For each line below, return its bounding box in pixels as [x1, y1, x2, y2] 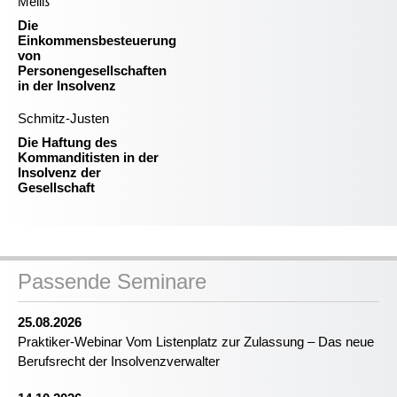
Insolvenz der [18, 165, 101, 180]
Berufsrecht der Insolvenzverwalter [18, 354, 220, 369]
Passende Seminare [18, 269, 206, 293]
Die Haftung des [18, 135, 117, 150]
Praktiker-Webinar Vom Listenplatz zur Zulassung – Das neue [18, 334, 374, 349]
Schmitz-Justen [18, 111, 109, 126]
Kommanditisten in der [18, 150, 159, 165]
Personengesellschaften [18, 63, 167, 78]
